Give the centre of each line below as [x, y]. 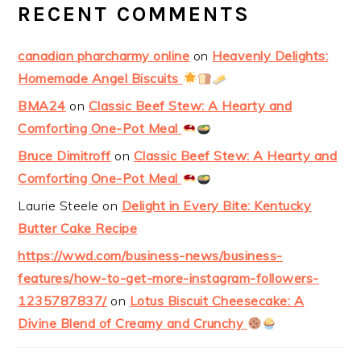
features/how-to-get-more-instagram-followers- [168, 278]
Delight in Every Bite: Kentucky [216, 206]
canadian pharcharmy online [104, 56]
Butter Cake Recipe [78, 228]
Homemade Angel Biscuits [100, 79]
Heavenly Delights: [270, 56]
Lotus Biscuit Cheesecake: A [217, 301]
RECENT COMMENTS [135, 15]
